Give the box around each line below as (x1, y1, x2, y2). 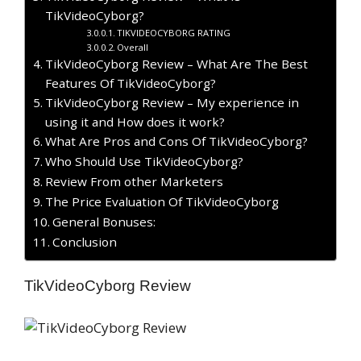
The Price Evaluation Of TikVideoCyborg (45, 193, 280, 210)
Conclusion (52, 233, 118, 250)
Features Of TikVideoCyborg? (45, 74, 217, 91)
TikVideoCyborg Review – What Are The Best (45, 55, 309, 72)
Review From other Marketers (45, 172, 224, 189)
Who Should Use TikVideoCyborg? (45, 152, 244, 169)
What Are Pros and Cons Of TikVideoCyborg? (45, 132, 309, 149)
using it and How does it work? (45, 113, 226, 130)
